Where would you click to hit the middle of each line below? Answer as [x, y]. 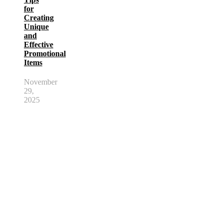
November [41, 82]
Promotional [45, 53]
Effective [39, 44]
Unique [36, 26]
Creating [39, 17]
